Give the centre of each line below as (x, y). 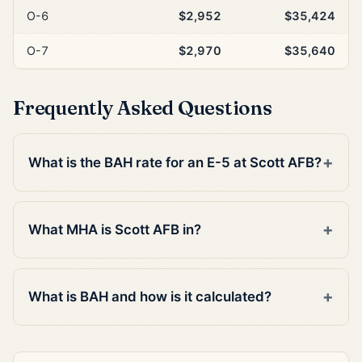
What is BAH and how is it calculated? (150, 297)
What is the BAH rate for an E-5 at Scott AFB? (175, 162)
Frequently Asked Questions (143, 108)
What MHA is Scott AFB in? (115, 230)
